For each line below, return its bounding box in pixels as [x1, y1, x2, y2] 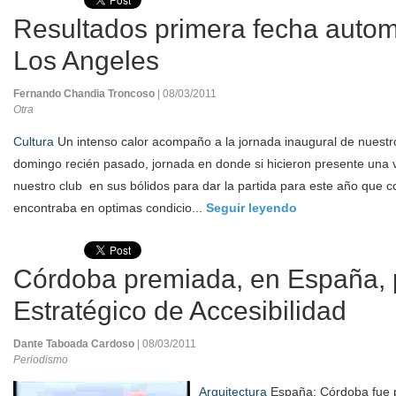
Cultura [13, 134, 54, 148]
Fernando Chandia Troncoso [13, 88, 157, 100]
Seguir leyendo [206, 201, 297, 215]
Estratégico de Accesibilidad [13, 296, 346, 325]
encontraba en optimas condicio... [13, 201, 206, 215]
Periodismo [13, 354, 68, 366]
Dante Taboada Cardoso [13, 338, 137, 350]
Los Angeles [13, 46, 159, 75]
